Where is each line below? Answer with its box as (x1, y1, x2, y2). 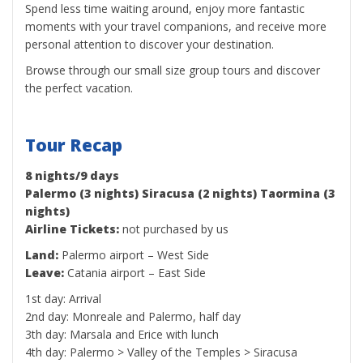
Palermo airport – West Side (58, 247, 209, 263)
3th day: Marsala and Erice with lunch (25, 327, 219, 342)
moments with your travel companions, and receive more (25, 19, 327, 34)
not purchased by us (119, 221, 228, 237)
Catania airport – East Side (64, 265, 206, 280)
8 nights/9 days (25, 168, 119, 183)
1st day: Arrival (25, 291, 101, 306)
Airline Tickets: (25, 221, 119, 237)
